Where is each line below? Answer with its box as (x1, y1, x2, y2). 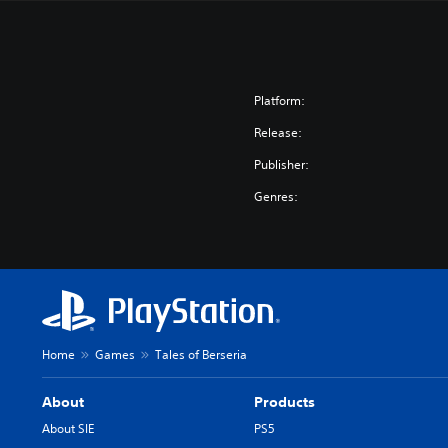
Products (254, 393, 316, 411)
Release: (254, 124, 303, 141)
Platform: (254, 92, 306, 109)
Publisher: (254, 156, 310, 173)
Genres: (254, 188, 299, 205)
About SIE (42, 420, 94, 437)
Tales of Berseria (155, 346, 247, 363)
